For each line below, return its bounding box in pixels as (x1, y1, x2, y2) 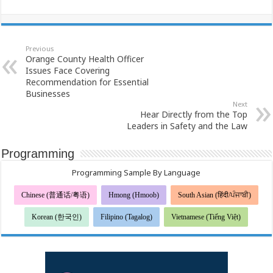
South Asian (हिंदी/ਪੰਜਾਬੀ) (178, 191, 252, 200)
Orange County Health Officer (26, 53, 144, 65)
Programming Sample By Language (72, 167, 201, 179)
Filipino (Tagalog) (101, 213, 153, 222)
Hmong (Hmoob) (108, 191, 160, 200)
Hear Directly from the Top (140, 108, 247, 121)
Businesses (26, 88, 71, 100)
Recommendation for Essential (26, 76, 149, 88)
